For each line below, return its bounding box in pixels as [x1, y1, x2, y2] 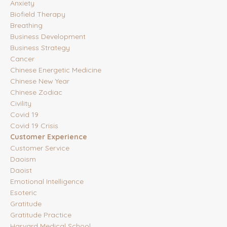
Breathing [10, 21, 43, 30]
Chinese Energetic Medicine [10, 65, 101, 75]
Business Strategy [10, 43, 70, 53]
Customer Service [10, 143, 69, 153]
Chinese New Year [10, 77, 69, 86]
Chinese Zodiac [10, 88, 62, 97]
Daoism [10, 155, 36, 164]
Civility [10, 99, 31, 108]
